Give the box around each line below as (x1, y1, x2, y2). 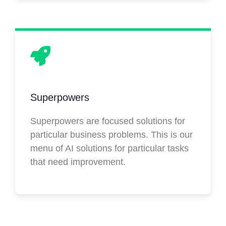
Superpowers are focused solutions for (30, 116, 185, 126)
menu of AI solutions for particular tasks (30, 143, 189, 153)
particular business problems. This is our (30, 129, 193, 140)
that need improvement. (30, 156, 126, 167)
